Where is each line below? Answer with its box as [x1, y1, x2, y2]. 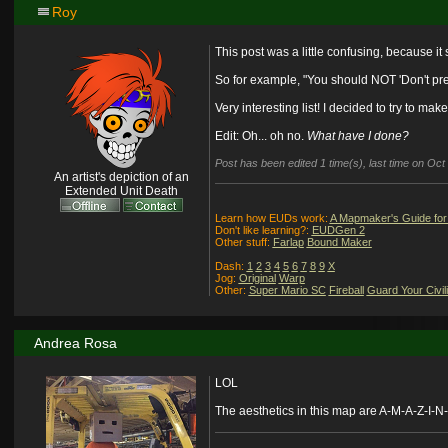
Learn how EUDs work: [214, 212, 330, 225]
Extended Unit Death [64, 184, 178, 199]
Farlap [272, 236, 304, 249]
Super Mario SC [248, 284, 326, 297]
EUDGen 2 [311, 224, 365, 237]
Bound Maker [306, 236, 372, 249]
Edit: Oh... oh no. [214, 129, 307, 144]
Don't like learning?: [214, 224, 312, 237]
